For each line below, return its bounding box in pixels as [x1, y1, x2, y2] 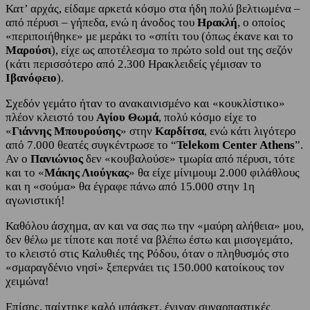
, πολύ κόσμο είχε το [158, 110, 257, 124]
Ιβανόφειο [6, 71, 57, 84]
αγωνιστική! [6, 193, 65, 207]
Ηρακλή [197, 15, 237, 29]
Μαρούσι [6, 43, 51, 57]
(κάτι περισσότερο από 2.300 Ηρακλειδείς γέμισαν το [6, 57, 262, 71]
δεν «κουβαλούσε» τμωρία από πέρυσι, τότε [86, 152, 295, 165]
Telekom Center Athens [176, 138, 295, 152]
